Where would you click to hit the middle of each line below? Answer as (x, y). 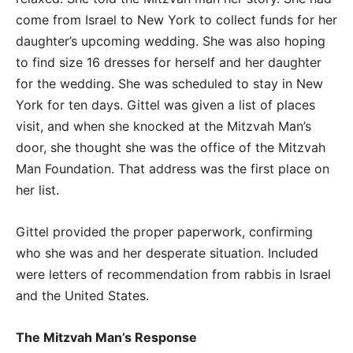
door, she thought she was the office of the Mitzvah (171, 148)
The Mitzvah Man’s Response (106, 338)
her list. (39, 190)
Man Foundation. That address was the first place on (173, 169)
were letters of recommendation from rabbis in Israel (173, 275)
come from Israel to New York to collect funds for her (176, 20)
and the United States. (82, 296)
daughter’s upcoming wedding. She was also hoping (171, 41)
